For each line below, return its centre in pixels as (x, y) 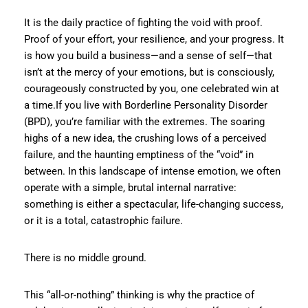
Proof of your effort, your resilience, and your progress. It (154, 39)
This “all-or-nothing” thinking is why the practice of (139, 295)
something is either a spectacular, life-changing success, (154, 204)
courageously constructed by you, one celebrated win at (152, 88)
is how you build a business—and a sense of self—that (148, 55)
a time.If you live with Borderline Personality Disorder (146, 105)
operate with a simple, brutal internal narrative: (130, 187)
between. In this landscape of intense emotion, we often (152, 171)
